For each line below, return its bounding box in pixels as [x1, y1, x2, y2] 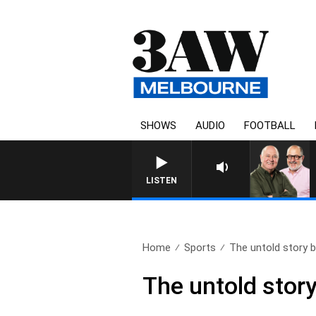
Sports [184, 241, 217, 254]
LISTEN [146, 176, 177, 186]
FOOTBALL [244, 119, 296, 132]
